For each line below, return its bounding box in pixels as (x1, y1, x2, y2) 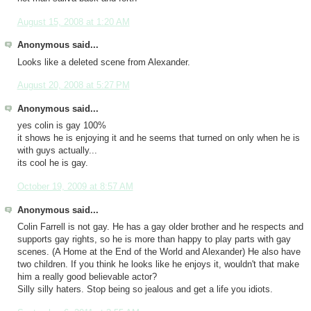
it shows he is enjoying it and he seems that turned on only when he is (17, 133, 300, 144)
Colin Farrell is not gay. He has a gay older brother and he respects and (17, 222, 303, 233)
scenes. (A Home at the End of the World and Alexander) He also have (17, 247, 301, 258)
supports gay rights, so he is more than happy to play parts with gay (17, 235, 291, 245)
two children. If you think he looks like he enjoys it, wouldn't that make (17, 260, 299, 270)
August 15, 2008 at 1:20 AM (17, 17, 130, 27)
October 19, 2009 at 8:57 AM (17, 182, 133, 192)
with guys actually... (17, 146, 97, 156)
